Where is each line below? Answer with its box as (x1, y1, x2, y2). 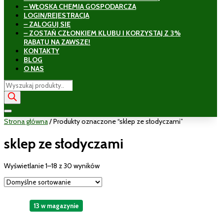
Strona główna (4, 117, 48, 126)
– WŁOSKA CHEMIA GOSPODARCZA (24, 2, 136, 11)
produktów (3, 88, 36, 97)
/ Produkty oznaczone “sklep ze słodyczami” (48, 117, 183, 126)
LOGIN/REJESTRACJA (24, 11, 89, 20)
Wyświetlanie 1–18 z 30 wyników (4, 161, 100, 170)
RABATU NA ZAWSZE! (24, 37, 90, 46)
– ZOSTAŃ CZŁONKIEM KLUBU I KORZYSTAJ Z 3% (24, 29, 181, 37)
